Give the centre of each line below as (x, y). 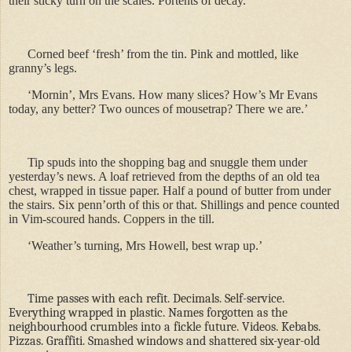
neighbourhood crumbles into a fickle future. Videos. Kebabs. (165, 327)
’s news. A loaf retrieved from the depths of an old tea (188, 176)
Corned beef (60, 54)
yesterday (32, 176)
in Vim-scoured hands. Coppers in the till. (112, 218)
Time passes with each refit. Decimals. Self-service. (156, 299)
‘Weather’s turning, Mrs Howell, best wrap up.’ (145, 245)
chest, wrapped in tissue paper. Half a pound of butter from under (170, 190)
